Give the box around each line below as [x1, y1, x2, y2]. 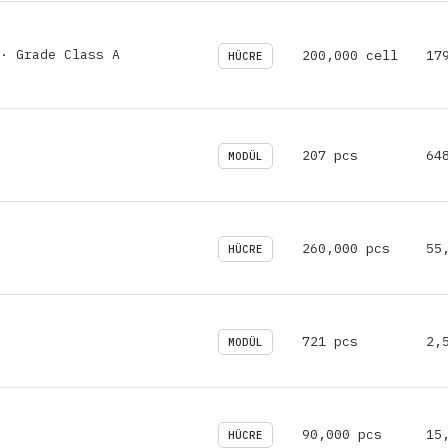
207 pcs [302, 145, 358, 164]
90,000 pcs [302, 424, 382, 443]
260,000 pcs [302, 238, 390, 257]
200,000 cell [302, 45, 398, 64]
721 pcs [302, 331, 358, 350]
